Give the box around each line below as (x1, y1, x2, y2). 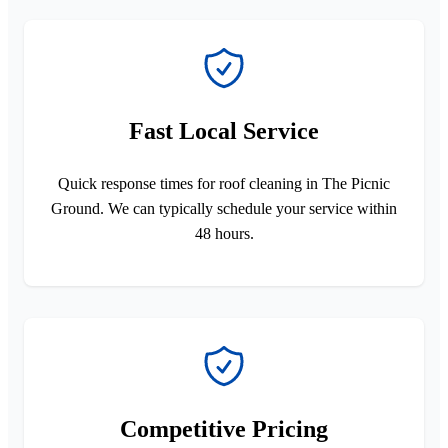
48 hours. (194, 224, 254, 242)
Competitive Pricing (120, 415, 328, 442)
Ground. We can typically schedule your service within (51, 199, 397, 217)
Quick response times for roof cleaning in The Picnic (58, 174, 390, 192)
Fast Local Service (129, 117, 319, 144)
